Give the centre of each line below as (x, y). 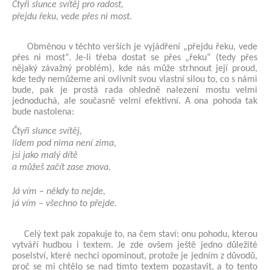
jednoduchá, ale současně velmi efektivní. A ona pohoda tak (135, 101)
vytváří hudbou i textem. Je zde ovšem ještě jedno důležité (135, 245)
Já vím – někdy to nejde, (59, 192)
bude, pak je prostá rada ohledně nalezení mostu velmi (135, 90)
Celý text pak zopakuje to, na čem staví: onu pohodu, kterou (141, 234)
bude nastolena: (43, 112)
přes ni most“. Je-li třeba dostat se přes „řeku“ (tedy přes (135, 58)
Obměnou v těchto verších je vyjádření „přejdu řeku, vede (142, 47)
